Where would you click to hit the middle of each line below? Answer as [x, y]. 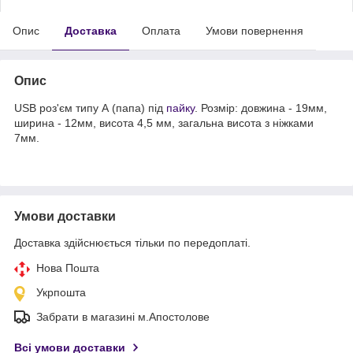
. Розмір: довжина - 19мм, [261, 108]
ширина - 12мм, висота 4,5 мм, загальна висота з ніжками [164, 123]
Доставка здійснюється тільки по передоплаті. [132, 242]
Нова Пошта [68, 268]
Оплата [161, 30]
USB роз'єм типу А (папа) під [90, 108]
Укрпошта [61, 292]
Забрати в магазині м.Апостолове [123, 316]
